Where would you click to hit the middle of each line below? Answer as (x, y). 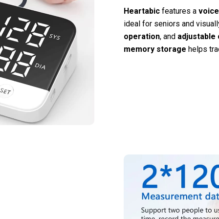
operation (142, 36)
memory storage (155, 49)
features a (179, 11)
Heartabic (142, 11)
